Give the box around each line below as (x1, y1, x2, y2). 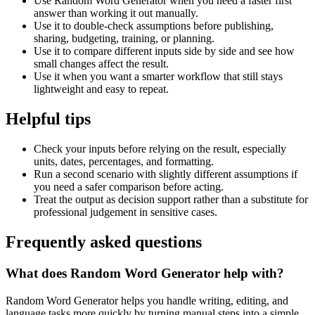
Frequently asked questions (6, 232, 202, 251)
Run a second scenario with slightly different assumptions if (34, 168, 297, 180)
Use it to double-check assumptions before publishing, (34, 20, 274, 32)
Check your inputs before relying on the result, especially (34, 143, 286, 155)
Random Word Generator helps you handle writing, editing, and (6, 294, 288, 307)
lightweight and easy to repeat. (34, 83, 169, 96)
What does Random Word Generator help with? (6, 265, 284, 281)
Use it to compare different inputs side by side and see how (34, 45, 295, 58)
